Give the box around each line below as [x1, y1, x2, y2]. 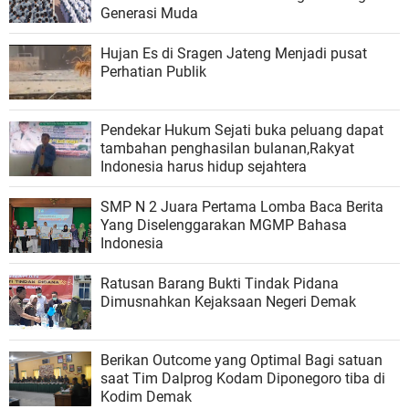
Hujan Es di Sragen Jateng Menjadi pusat [100, 45, 367, 63]
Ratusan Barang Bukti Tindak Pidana [100, 275, 339, 293]
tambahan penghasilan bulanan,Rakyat [100, 140, 354, 158]
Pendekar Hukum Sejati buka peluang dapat [100, 121, 255, 140]
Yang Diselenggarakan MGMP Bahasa [100, 216, 347, 235]
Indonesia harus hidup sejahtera [247, 158, 307, 176]
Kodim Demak [100, 388, 192, 406]
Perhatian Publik [100, 63, 206, 81]
